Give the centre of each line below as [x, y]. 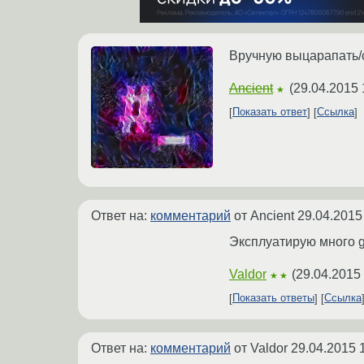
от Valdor [261, 348]
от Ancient [264, 215]
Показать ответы [273, 298]
